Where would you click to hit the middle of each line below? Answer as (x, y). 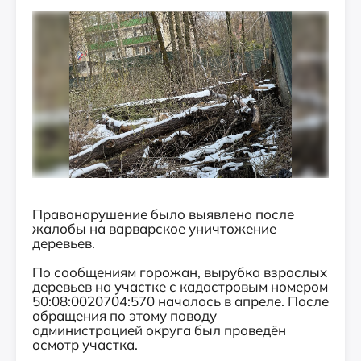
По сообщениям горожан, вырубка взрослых (180, 272)
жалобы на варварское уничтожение (154, 228)
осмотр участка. (85, 344)
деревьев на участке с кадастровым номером (180, 286)
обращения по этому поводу (124, 315)
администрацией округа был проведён (159, 330)
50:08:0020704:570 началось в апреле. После (180, 301)
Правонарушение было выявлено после (163, 214)
